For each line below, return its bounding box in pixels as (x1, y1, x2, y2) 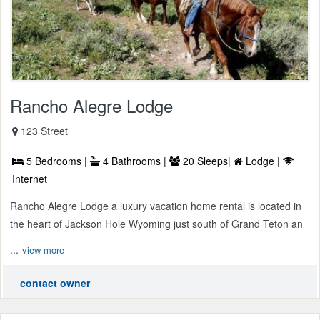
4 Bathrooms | (100, 153, 169, 168)
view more (22, 242, 64, 256)
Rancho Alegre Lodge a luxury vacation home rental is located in (10, 198, 301, 213)
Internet (12, 171, 47, 186)
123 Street (21, 123, 68, 138)
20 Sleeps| (180, 153, 234, 168)
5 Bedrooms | (24, 153, 90, 168)
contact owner (20, 275, 90, 290)
